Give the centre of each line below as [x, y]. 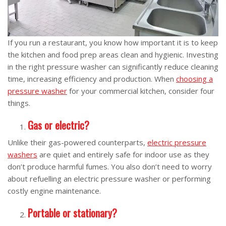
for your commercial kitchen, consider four [141, 91]
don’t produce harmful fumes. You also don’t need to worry [110, 166]
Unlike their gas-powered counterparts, [77, 142]
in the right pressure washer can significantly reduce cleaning [113, 66]
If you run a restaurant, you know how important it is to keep [113, 42]
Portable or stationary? [72, 213]
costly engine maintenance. [54, 190]
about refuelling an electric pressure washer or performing [109, 178]
